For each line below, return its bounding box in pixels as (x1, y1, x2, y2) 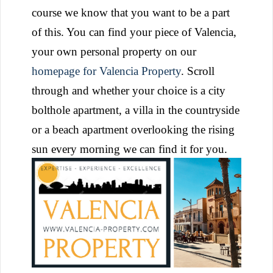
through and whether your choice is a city (32, 83, 225, 97)
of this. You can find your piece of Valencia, (32, 25, 236, 38)
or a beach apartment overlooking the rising (32, 122, 235, 136)
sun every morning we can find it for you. (32, 142, 230, 155)
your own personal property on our (32, 44, 196, 58)
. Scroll (181, 64, 214, 77)
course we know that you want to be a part (32, 5, 230, 19)
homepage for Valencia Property (32, 64, 181, 77)
